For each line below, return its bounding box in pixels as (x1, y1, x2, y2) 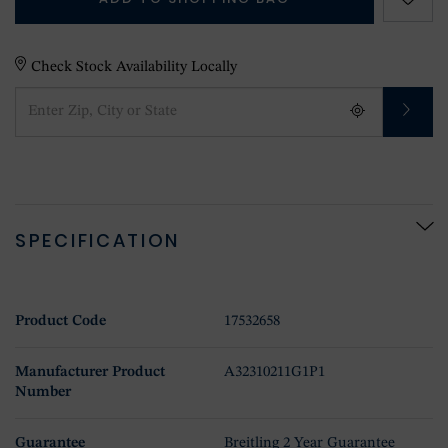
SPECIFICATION (15, 228, 181, 254)
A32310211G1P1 (224, 365, 325, 381)
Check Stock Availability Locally (31, 59, 238, 75)
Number (15, 385, 71, 401)
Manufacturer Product (15, 365, 165, 381)
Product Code (15, 314, 106, 330)
